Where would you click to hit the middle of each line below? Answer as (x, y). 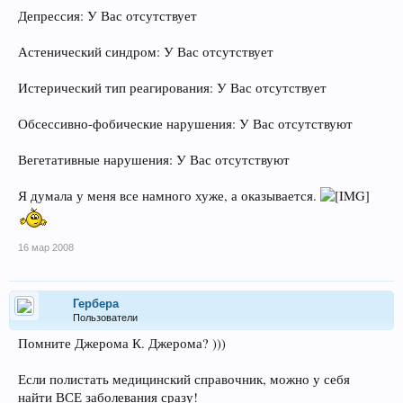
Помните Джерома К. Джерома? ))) (122, 343)
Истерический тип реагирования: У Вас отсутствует (172, 87)
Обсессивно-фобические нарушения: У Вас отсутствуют (185, 123)
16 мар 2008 (46, 247)
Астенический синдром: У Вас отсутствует (146, 51)
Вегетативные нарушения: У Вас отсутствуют (154, 159)
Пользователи (105, 317)
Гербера (96, 303)
